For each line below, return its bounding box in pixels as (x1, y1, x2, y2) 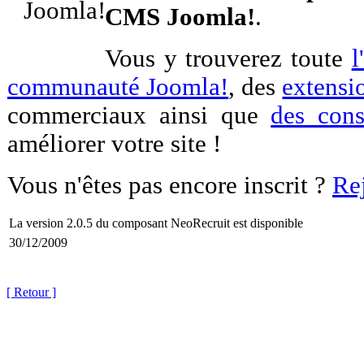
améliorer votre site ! (7, 130, 221, 158)
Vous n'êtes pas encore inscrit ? (7, 171, 332, 199)
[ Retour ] (6, 285, 56, 299)
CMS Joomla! (105, 3, 255, 31)
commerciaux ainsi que (7, 102, 271, 129)
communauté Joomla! (7, 73, 229, 101)
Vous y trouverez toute (105, 45, 352, 72)
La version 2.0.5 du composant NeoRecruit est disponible (9, 216, 303, 230)
